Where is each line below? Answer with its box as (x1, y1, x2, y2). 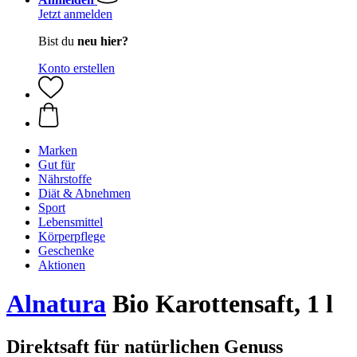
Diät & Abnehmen (38, 186, 131, 200)
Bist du (38, 34, 77, 48)
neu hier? (77, 34, 128, 48)
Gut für (38, 158, 75, 171)
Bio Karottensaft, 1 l (106, 289, 333, 319)
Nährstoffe (38, 172, 92, 186)
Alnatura (6, 289, 106, 319)
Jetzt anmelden (38, 7, 112, 21)
